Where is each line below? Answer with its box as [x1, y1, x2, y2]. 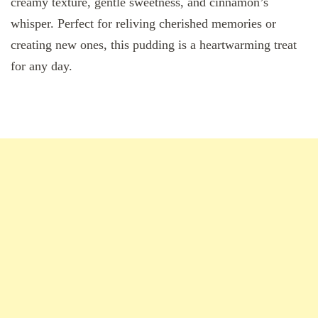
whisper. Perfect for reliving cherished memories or [11, 16, 276, 31]
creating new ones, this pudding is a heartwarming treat [11, 38, 297, 53]
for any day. [11, 59, 72, 74]
